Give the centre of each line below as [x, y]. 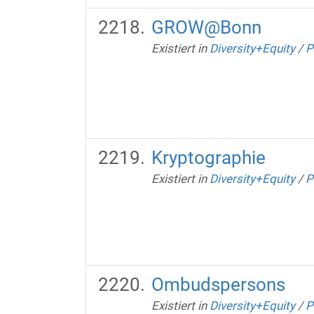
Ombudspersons [218, 284]
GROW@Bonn [206, 27]
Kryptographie [208, 157]
